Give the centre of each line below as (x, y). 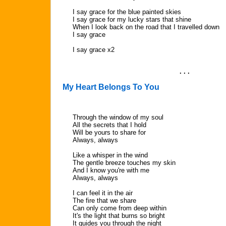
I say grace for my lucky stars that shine (132, 19)
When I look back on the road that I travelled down (146, 27)
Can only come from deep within (120, 208)
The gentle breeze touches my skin (124, 163)
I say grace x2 (94, 50)
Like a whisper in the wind (110, 155)
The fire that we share (104, 201)
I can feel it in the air (103, 193)
